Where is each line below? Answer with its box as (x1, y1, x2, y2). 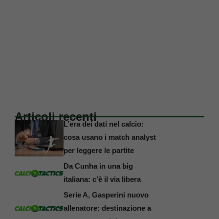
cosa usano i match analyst (64, 132, 156, 141)
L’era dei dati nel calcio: (64, 119, 144, 128)
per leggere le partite (64, 146, 134, 154)
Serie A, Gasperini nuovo (64, 190, 149, 199)
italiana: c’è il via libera (64, 175, 141, 183)
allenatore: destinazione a (64, 203, 151, 212)
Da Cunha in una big (64, 161, 133, 170)
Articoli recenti (15, 109, 97, 123)
